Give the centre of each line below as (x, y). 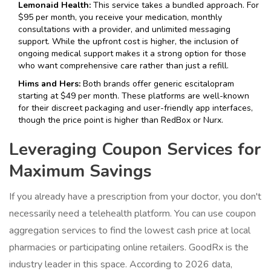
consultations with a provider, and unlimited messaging (124, 30)
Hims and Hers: (49, 84)
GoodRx (206, 248)
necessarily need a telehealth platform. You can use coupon (132, 214)
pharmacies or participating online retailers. (99, 248)
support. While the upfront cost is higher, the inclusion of (128, 42)
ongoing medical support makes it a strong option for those (132, 54)
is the (236, 248)
